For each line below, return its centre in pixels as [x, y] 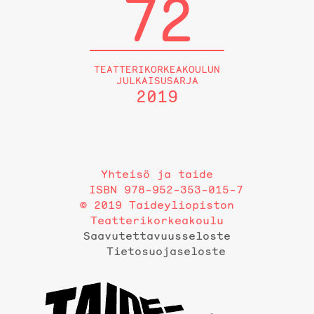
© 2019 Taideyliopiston [157, 205]
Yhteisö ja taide [157, 174]
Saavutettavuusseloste [157, 236]
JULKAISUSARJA [157, 80]
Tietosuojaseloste [166, 251]
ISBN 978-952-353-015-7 [166, 190]
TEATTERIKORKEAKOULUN [157, 69]
